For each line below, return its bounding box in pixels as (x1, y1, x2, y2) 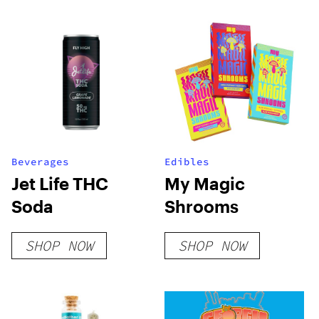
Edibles (164, 155, 210, 168)
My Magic (164, 173, 246, 194)
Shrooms (164, 196, 239, 216)
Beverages (11, 155, 69, 168)
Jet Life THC (11, 173, 108, 194)
